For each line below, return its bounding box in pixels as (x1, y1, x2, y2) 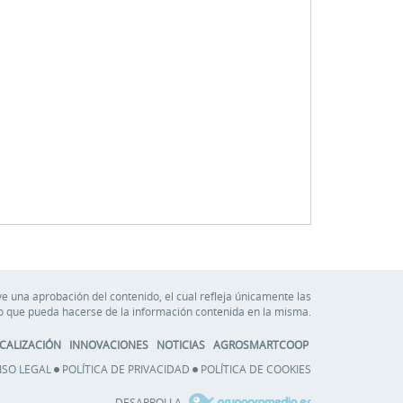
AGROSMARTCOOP (213, 336, 309, 352)
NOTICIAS (157, 336, 205, 352)
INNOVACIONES (69, 336, 148, 352)
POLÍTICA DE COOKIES (201, 361, 311, 376)
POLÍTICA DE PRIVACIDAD (62, 361, 190, 376)
